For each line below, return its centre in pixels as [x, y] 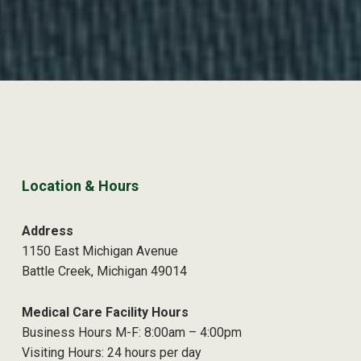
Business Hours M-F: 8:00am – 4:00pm [132, 333]
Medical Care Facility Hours [106, 313]
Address [48, 231]
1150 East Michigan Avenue [100, 251]
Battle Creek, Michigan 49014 [105, 272]
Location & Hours [81, 186]
